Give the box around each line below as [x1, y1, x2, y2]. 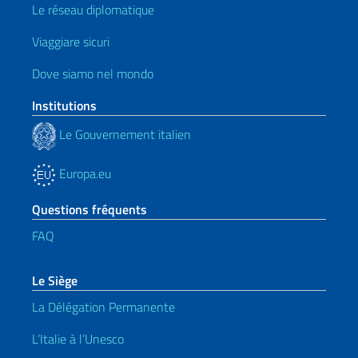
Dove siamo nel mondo [32, 63, 153, 83]
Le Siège [32, 270, 78, 290]
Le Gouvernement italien [56, 125, 191, 145]
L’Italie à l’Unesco [32, 328, 124, 348]
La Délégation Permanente [32, 296, 175, 316]
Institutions [32, 95, 97, 115]
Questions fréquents [32, 199, 147, 219]
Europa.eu [56, 163, 111, 183]
